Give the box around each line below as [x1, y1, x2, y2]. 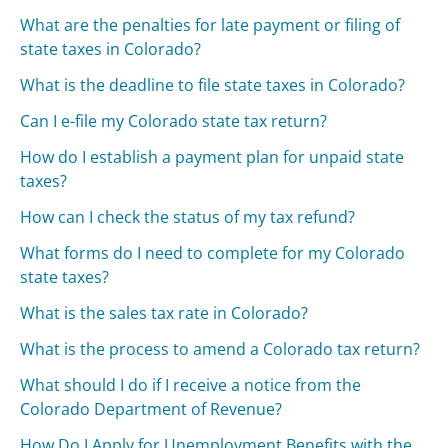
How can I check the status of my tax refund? [20, 205, 356, 228]
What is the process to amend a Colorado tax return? [20, 337, 421, 360]
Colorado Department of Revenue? [20, 397, 283, 420]
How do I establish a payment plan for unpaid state [20, 145, 405, 168]
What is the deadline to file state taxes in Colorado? [20, 73, 406, 96]
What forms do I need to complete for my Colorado [20, 241, 406, 264]
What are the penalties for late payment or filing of [20, 13, 401, 36]
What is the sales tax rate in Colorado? [20, 301, 309, 324]
